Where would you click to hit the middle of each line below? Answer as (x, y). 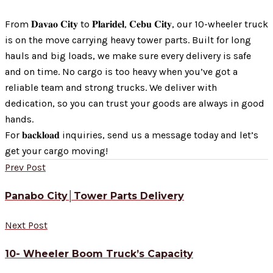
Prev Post (25, 168)
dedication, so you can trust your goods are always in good (135, 104)
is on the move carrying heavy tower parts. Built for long (128, 40)
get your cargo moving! (56, 151)
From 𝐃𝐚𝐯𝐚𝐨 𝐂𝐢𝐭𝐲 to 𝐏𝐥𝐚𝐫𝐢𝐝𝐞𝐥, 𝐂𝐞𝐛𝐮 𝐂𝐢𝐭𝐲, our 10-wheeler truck (136, 24)
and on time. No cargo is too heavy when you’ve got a (121, 72)
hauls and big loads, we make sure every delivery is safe (128, 56)
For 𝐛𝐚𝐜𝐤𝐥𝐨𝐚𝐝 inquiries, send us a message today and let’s (132, 135)
